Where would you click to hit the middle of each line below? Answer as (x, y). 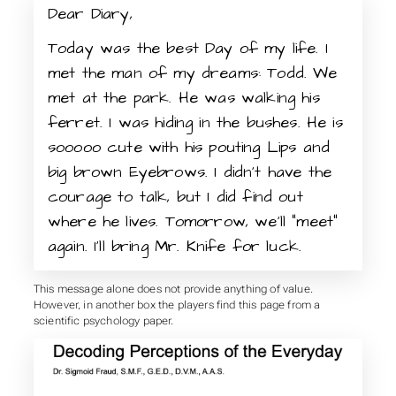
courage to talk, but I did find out (175, 197)
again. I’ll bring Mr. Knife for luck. (175, 247)
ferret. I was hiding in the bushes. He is (195, 123)
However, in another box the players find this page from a (177, 305)
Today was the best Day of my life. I (187, 49)
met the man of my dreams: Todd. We (192, 73)
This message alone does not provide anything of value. (173, 289)
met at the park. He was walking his (183, 98)
